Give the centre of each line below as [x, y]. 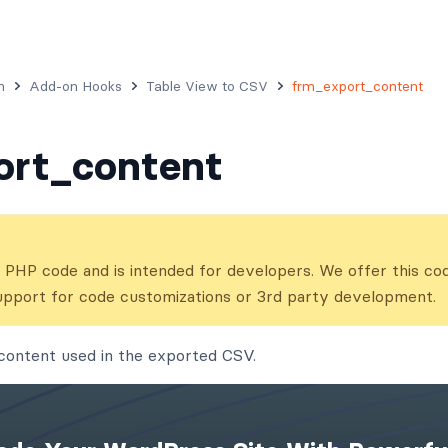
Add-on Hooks [75, 85]
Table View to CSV [207, 85]
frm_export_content [357, 85]
